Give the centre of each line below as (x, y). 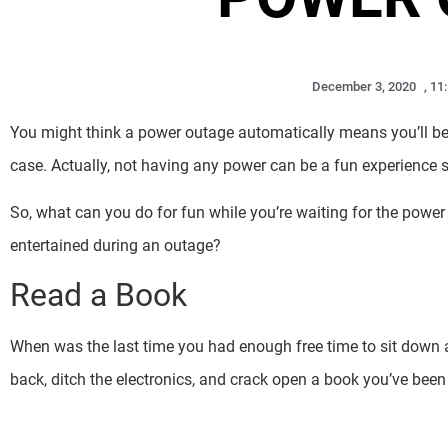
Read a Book (98, 295)
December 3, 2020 (363, 86)
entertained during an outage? (117, 246)
